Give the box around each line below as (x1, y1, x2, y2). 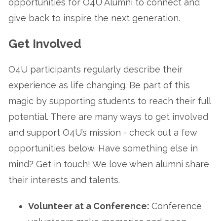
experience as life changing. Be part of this (8, 79, 190, 90)
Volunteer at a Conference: (28, 201, 151, 212)
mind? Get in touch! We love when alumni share (8, 158, 209, 169)
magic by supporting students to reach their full (8, 95, 211, 106)
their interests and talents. (8, 174, 122, 185)
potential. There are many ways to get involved (8, 111, 208, 122)
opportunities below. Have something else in (8, 143, 198, 153)
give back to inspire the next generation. (8, 13, 180, 23)
